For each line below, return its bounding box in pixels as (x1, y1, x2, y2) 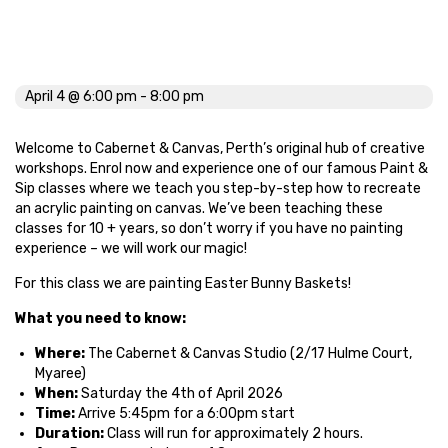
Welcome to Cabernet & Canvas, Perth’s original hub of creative (15, 140, 425, 158)
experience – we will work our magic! (15, 240, 247, 258)
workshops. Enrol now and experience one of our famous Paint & (15, 160, 428, 178)
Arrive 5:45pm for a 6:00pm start (75, 405, 295, 423)
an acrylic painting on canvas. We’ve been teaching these (15, 200, 383, 218)
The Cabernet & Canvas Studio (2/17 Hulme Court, (85, 345, 412, 363)
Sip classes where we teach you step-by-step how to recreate (15, 180, 421, 198)
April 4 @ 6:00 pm (25, 88, 137, 106)
